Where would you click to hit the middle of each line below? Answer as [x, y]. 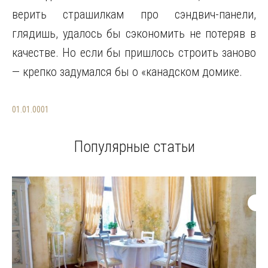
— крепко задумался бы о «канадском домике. [127, 72]
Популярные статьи [134, 147]
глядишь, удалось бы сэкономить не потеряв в [134, 33]
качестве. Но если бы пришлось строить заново [134, 53]
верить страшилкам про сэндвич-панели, [134, 14]
